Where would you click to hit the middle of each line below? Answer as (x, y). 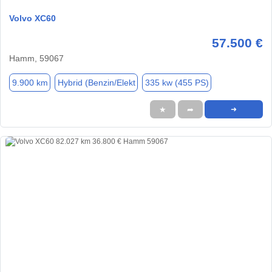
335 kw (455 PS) (177, 82)
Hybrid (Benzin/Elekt (96, 82)
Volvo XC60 (32, 19)
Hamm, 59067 (36, 59)
